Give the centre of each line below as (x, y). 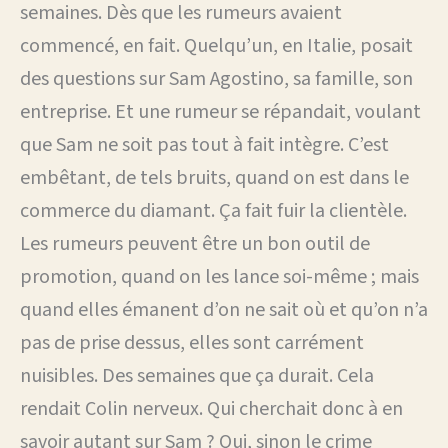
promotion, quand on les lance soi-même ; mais (219, 276)
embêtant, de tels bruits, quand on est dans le (214, 177)
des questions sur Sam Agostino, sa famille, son (216, 78)
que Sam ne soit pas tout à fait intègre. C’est (204, 144)
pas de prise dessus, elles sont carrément (192, 342)
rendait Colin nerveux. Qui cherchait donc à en (211, 408)
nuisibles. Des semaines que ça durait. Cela (197, 375)
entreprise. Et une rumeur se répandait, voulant (220, 111)
